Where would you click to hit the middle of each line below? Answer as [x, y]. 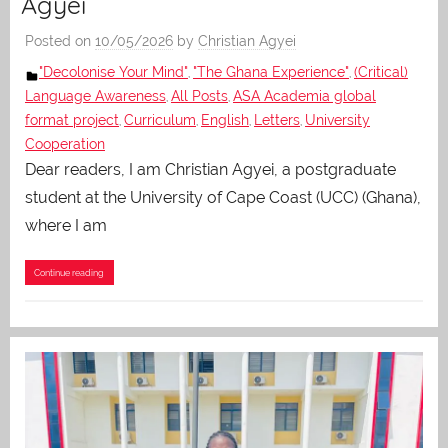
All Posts [199, 95]
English [225, 119]
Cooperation [65, 143]
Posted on [60, 40]
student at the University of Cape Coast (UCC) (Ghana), [223, 197]
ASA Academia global [304, 95]
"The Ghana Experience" [271, 71]
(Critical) [381, 71]
